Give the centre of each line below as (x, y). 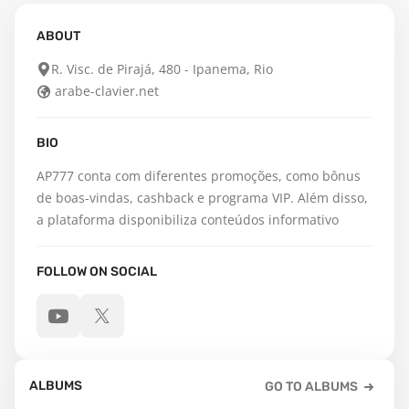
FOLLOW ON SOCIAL (97, 272)
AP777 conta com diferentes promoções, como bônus (199, 176)
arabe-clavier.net (107, 91)
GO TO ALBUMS (311, 387)
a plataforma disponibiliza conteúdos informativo (188, 220)
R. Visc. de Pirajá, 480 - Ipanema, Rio (162, 69)
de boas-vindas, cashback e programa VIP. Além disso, (202, 198)
